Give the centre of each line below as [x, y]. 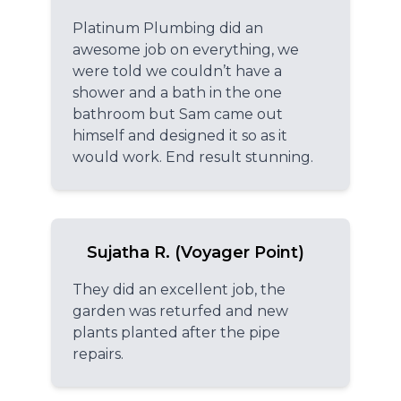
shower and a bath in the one [177, 92]
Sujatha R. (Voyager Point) [196, 252]
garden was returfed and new [180, 311]
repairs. [98, 354]
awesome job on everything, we [186, 49]
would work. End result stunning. [193, 157]
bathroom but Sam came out [178, 114]
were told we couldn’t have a [177, 71]
